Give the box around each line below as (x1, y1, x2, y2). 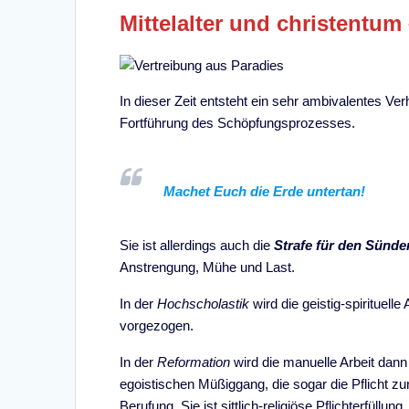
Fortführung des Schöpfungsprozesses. (120, 114, 356, 131)
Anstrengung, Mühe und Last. (120, 258, 296, 275)
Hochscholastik (157, 295, 254, 311)
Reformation (157, 353, 235, 370)
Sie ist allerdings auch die (120, 236, 275, 253)
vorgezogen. (120, 317, 194, 333)
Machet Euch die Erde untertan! (163, 183, 366, 199)
